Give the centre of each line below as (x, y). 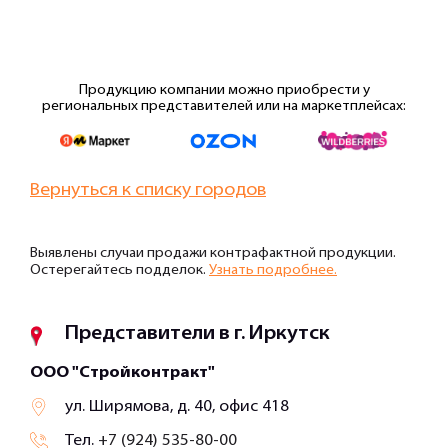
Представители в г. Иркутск (197, 333)
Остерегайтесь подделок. (119, 270)
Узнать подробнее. (273, 270)
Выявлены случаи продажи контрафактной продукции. (213, 253)
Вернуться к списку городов (148, 190)
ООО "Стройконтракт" (122, 372)
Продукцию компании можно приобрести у (224, 90)
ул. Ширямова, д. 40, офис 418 (177, 406)
